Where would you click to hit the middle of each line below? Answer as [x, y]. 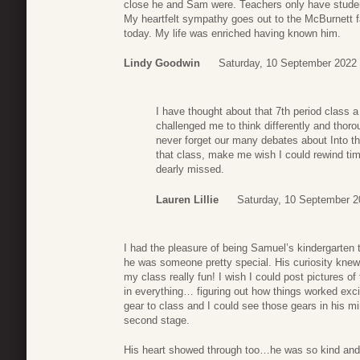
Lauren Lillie [187, 199]
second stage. [157, 320]
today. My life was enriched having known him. [232, 33]
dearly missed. [190, 170]
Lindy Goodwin [162, 63]
